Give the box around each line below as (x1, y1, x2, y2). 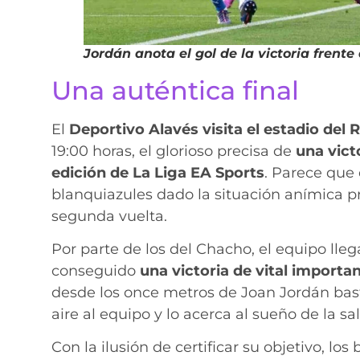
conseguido (51, 262, 140, 280)
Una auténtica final (51, 74, 299, 106)
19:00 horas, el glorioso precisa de (51, 141, 296, 160)
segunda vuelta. (51, 207, 167, 225)
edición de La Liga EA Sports (51, 163, 264, 182)
